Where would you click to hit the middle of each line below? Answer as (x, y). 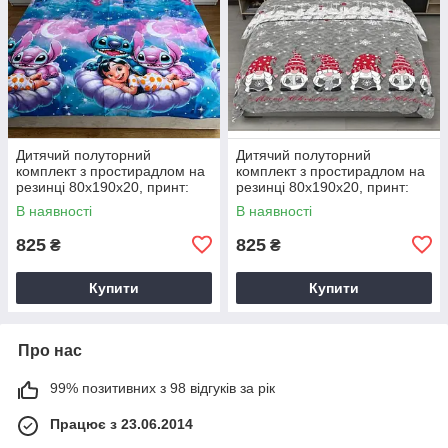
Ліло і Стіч (48, 202)
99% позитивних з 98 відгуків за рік (162, 387)
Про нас (50, 350)
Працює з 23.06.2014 (121, 423)
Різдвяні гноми (283, 202)
